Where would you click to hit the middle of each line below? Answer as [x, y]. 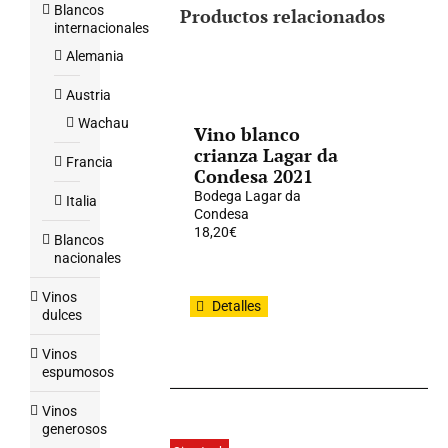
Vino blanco [247, 134]
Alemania [95, 56]
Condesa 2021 [254, 176]
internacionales [101, 28]
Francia [89, 162]
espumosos [78, 372]
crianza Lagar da [266, 155]
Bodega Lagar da [248, 196]
